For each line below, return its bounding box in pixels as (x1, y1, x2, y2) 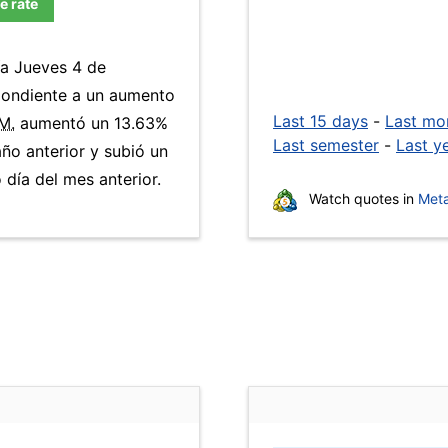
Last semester (273, 135, 379, 155)
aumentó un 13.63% (15, 113, 168, 133)
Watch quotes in (305, 190, 418, 207)
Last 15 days (273, 111, 368, 131)
